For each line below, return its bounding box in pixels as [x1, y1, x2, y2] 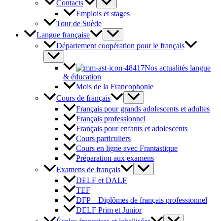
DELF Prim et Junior [76, 206, 142, 215]
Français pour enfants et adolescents [76, 124, 187, 133]
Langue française [37, 30, 90, 39]
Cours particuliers [76, 134, 131, 143]
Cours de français [56, 93, 110, 102]
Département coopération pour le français [56, 41, 184, 50]
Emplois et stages [76, 9, 130, 18]
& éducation [63, 72, 101, 81]
